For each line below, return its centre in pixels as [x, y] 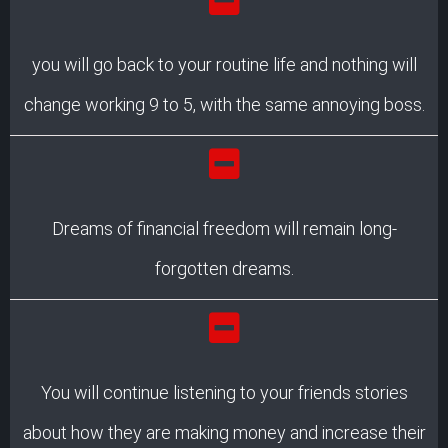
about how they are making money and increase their [224, 432]
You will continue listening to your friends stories [224, 392]
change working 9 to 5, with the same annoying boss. [224, 104]
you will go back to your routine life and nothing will [224, 64]
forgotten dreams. [224, 268]
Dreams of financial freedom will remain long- [224, 228]
